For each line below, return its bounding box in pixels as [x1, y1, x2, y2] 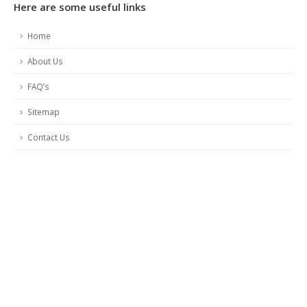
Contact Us [27, 132, 70, 143]
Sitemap [27, 106, 60, 117]
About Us [27, 56, 63, 66]
